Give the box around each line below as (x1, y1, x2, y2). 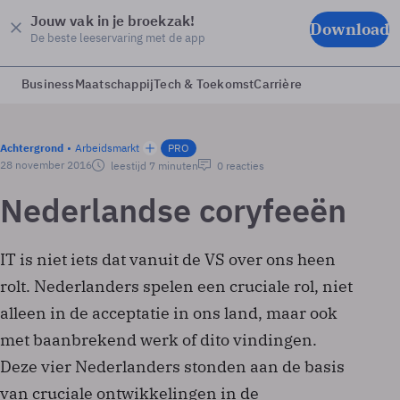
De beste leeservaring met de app (30, 29, 205, 46)
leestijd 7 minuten (108, 159, 198, 172)
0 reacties (214, 159, 264, 172)
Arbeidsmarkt (75, 141, 139, 154)
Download (310, 18, 389, 39)
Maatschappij (74, 76, 154, 92)
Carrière (254, 76, 303, 92)
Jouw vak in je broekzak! (30, 12, 195, 29)
